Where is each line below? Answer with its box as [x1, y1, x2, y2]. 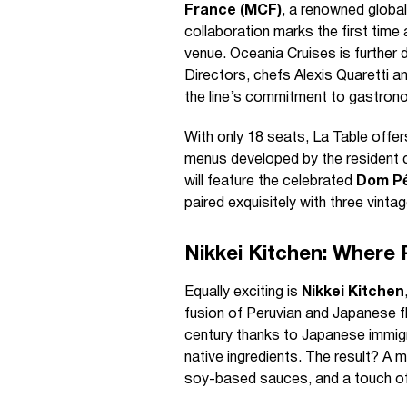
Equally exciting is [184, 286, 302, 299]
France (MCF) [184, 5, 282, 17]
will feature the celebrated [184, 175, 356, 188]
